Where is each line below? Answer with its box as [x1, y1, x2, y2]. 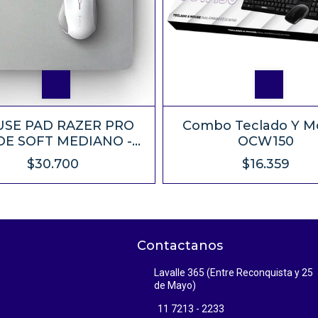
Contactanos [137, 238, 224, 253]
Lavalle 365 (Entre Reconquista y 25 [154, 267, 314, 278]
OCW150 [237, 133, 294, 149]
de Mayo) [154, 280, 197, 291]
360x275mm [12, 149, 93, 165]
